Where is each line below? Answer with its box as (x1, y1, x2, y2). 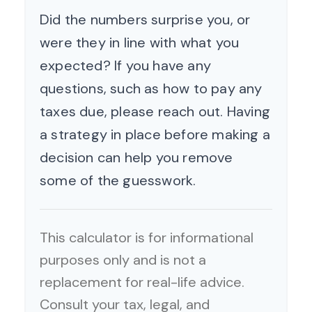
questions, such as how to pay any (40, 79, 263, 97)
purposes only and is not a (40, 251, 206, 269)
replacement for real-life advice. (40, 273, 244, 291)
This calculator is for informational (40, 228, 253, 247)
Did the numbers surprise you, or (40, 10, 251, 29)
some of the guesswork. (40, 171, 196, 189)
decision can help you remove (40, 148, 233, 166)
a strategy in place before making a (40, 125, 271, 143)
